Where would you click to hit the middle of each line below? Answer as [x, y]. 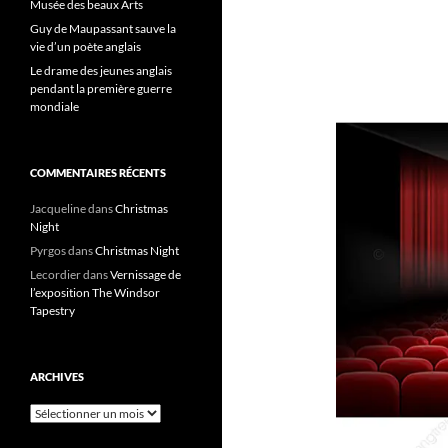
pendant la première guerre [101, 88]
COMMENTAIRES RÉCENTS [98, 172]
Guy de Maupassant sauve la [103, 28]
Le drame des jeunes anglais [101, 70]
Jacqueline [58, 208]
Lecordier [55, 274]
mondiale [54, 106]
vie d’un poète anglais [85, 46]
